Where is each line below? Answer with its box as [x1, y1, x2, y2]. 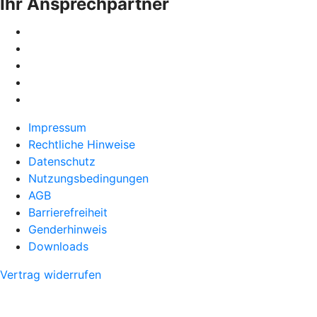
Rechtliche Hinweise [28, 137, 135, 151]
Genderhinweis [28, 222, 107, 236]
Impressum [28, 120, 86, 134]
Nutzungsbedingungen [28, 171, 149, 185]
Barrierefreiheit [28, 205, 108, 219]
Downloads [28, 239, 88, 253]
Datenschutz [28, 154, 96, 168]
